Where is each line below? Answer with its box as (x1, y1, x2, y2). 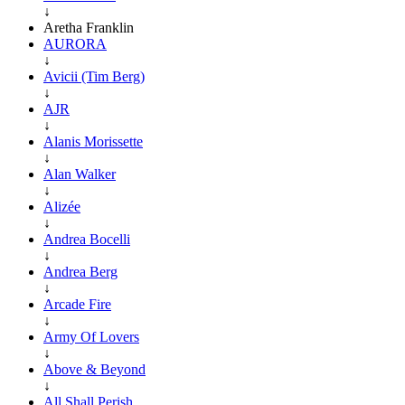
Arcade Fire (43, 296, 111, 312)
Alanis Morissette (43, 133, 143, 149)
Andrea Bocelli (43, 231, 130, 247)
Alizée (43, 198, 80, 214)
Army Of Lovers (43, 328, 139, 344)
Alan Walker (43, 165, 116, 182)
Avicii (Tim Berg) (43, 68, 145, 84)
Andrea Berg (43, 263, 118, 279)
